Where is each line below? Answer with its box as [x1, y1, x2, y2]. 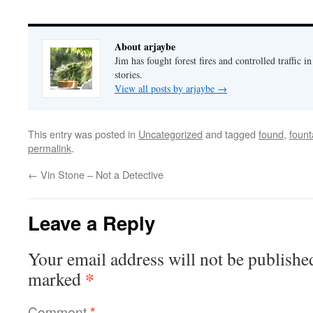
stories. [115, 68, 143, 82]
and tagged [203, 126, 259, 142]
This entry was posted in [28, 126, 138, 142]
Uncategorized [138, 126, 203, 142]
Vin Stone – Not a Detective [38, 167, 163, 182]
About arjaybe [115, 39, 175, 54]
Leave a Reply [28, 209, 155, 237]
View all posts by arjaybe [115, 82, 217, 96]
